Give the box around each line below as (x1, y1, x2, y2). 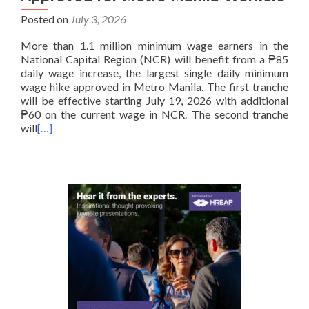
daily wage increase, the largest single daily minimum (21, 66, 288, 79)
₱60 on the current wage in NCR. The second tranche (21, 108, 288, 121)
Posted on (21, 12, 70, 26)
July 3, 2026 (70, 12, 126, 26)
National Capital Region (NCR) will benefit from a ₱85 (21, 52, 288, 66)
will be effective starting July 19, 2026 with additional (21, 94, 288, 107)
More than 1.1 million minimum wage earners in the (21, 39, 288, 52)
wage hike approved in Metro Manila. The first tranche (21, 80, 288, 93)
